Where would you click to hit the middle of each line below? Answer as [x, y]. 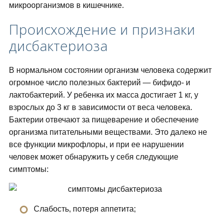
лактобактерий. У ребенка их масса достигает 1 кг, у [103, 95]
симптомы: [28, 169]
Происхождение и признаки [102, 29]
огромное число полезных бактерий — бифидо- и [99, 83]
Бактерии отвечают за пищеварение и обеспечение [104, 120]
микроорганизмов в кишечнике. [66, 5]
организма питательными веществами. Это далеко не [108, 132]
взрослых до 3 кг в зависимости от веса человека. [100, 108]
